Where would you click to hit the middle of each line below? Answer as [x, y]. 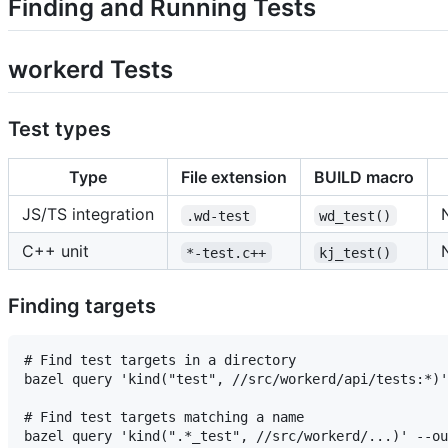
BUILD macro [364, 177]
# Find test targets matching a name [164, 417]
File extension [234, 177]
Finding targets [82, 306]
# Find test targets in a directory [160, 360]
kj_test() [355, 252]
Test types [59, 129]
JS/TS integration [88, 214]
